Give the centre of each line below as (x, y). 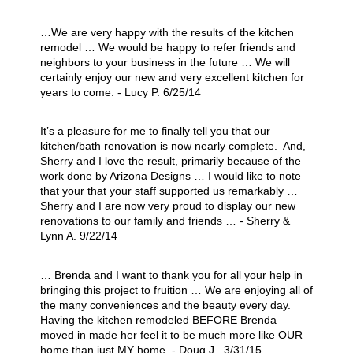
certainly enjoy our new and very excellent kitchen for (172, 78)
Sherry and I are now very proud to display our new (167, 206)
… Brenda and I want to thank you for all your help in (171, 275)
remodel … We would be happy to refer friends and (167, 48)
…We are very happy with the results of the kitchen (167, 33)
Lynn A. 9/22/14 (78, 236)
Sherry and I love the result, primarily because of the (170, 161)
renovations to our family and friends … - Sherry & (165, 221)
